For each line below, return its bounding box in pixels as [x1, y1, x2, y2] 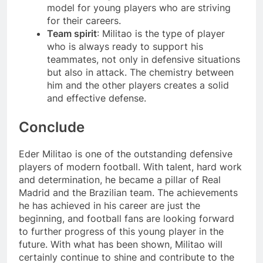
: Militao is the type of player [97, 28, 225, 40]
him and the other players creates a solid [47, 79, 229, 92]
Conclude [19, 119, 85, 136]
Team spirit [47, 28, 97, 40]
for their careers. [47, 15, 121, 27]
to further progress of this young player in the [19, 225, 224, 237]
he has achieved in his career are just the [19, 199, 200, 211]
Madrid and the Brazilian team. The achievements [19, 186, 238, 198]
